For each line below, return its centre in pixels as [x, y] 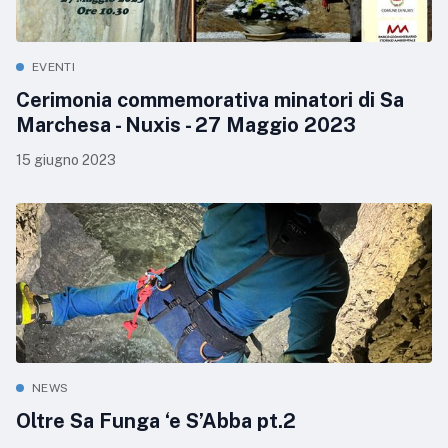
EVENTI [53, 67]
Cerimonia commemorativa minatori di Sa [210, 100]
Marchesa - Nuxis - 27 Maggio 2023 [186, 125]
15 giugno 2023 [66, 160]
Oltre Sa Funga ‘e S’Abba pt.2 [156, 421]
